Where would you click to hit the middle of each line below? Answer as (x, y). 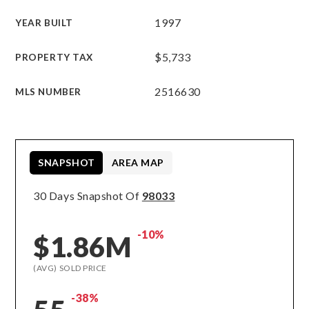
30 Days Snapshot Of (88, 196)
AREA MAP (138, 162)
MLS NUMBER (48, 92)
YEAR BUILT (44, 23)
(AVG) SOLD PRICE (70, 268)
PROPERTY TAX (54, 57)
